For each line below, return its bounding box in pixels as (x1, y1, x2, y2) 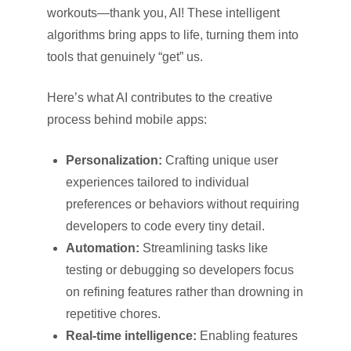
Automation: (66, 241, 139, 255)
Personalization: (66, 153, 162, 167)
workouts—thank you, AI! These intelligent (47, 5, 280, 20)
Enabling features (197, 328, 298, 342)
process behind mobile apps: (47, 112, 207, 126)
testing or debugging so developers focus (66, 262, 294, 277)
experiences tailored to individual (66, 175, 249, 189)
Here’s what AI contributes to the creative (47, 90, 273, 104)
